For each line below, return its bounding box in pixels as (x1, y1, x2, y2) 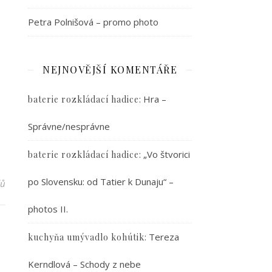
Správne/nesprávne (28, 120, 110, 132)
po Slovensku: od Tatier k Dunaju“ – (28, 175, 174, 188)
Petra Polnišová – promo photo (28, 16, 158, 28)
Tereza (149, 231, 179, 243)
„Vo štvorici (143, 148, 190, 160)
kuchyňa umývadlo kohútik (28, 231, 144, 243)
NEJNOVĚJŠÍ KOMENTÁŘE (42, 63, 177, 76)
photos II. (28, 203, 68, 215)
